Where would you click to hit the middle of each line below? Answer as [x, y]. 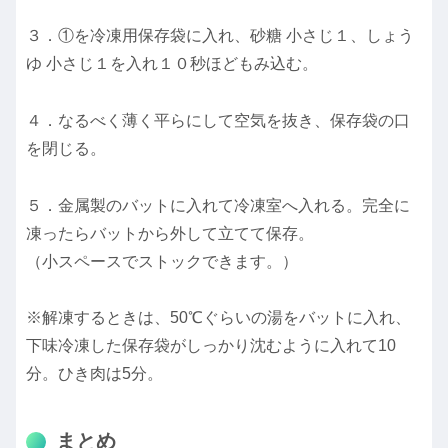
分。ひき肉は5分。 [94, 374]
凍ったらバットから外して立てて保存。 [170, 233]
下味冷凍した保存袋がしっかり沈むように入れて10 [211, 346]
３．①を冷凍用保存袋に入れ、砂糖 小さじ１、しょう [220, 35]
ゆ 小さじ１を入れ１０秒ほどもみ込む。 [172, 63]
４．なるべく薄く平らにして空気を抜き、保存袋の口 [218, 120]
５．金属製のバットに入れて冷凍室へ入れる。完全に [218, 205]
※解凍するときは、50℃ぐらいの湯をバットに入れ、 [218, 318]
